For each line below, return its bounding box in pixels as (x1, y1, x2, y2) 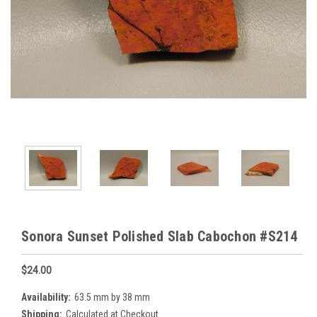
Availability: (21, 291, 71, 303)
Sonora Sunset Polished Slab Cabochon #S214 (21, 227, 298, 245)
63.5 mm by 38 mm (74, 291, 150, 303)
